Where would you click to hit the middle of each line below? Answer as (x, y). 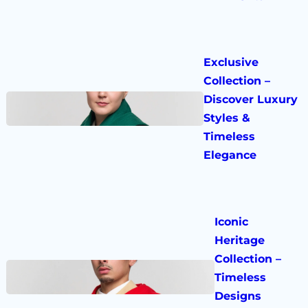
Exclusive (231, 63)
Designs (238, 296)
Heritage (240, 240)
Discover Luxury (250, 100)
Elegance (230, 155)
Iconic (232, 221)
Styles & (227, 118)
